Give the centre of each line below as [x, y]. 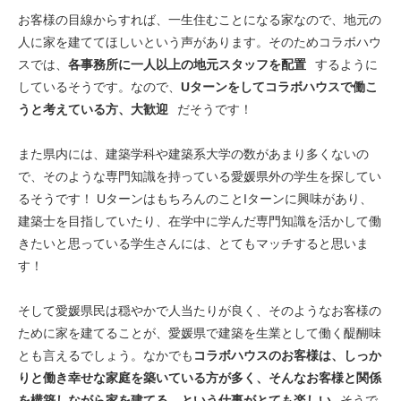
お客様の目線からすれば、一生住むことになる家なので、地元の [200, 19]
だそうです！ [215, 109]
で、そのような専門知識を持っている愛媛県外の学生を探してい [200, 176]
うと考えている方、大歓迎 [93, 109]
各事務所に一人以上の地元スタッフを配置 [187, 64]
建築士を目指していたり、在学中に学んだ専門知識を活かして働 [200, 221]
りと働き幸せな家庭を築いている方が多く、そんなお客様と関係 [200, 377]
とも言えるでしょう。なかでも [106, 355]
